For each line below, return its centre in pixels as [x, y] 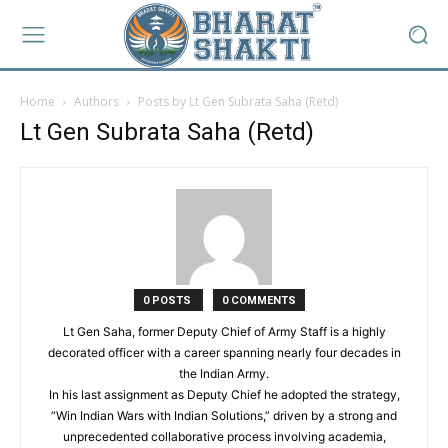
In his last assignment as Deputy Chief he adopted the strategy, [224, 394]
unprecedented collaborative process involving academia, [224, 436]
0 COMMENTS [258, 300]
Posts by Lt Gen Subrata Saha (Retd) [238, 101]
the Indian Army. [224, 373]
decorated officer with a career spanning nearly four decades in [224, 352]
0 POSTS [168, 300]
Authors [96, 101]
